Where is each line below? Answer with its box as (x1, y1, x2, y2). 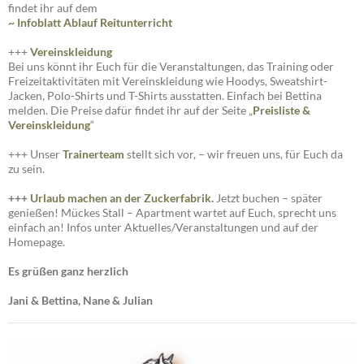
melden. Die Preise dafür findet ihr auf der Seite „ (8, 103, 253, 118)
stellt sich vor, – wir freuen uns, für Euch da (124, 147, 343, 162)
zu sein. (8, 162, 45, 176)
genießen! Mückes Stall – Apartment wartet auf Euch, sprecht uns (8, 206, 336, 220)
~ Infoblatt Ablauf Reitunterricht (8, 15, 172, 30)
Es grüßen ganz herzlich (8, 264, 128, 279)
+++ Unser (8, 147, 63, 162)
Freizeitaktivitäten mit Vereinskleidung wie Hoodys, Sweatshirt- (8, 74, 327, 89)
